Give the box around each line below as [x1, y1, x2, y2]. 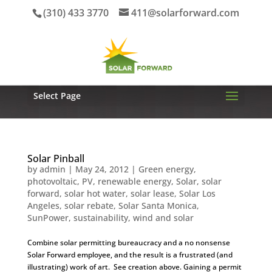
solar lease [130, 188, 174, 199]
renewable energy [97, 175, 171, 187]
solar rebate [64, 200, 114, 211]
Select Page [33, 90, 81, 101]
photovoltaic [27, 175, 77, 187]
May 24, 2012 [75, 163, 129, 175]
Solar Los [178, 188, 216, 199]
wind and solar [132, 212, 194, 223]
